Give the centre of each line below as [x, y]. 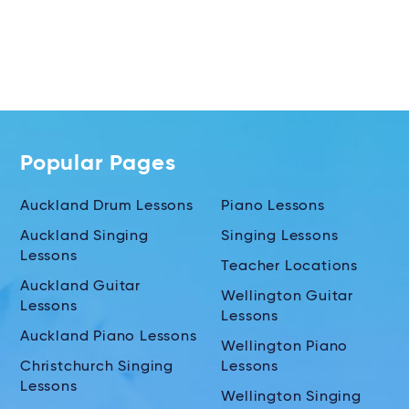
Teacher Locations [289, 267]
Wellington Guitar [287, 297]
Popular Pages [98, 164]
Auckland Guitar [81, 287]
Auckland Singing [84, 237]
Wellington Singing [291, 398]
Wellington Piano [285, 347]
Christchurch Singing [97, 367]
